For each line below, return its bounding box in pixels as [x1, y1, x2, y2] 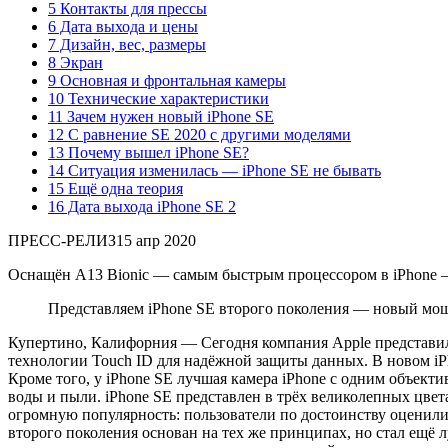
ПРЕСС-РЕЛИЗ [8, 231, 116, 249]
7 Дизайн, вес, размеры [48, 35, 206, 53]
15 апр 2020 [116, 231, 196, 249]
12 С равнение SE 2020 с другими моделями [48, 125, 351, 143]
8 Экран [48, 53, 103, 71]
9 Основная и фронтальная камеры [48, 71, 286, 89]
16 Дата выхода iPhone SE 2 [48, 197, 236, 215]
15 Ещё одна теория [48, 179, 183, 197]
